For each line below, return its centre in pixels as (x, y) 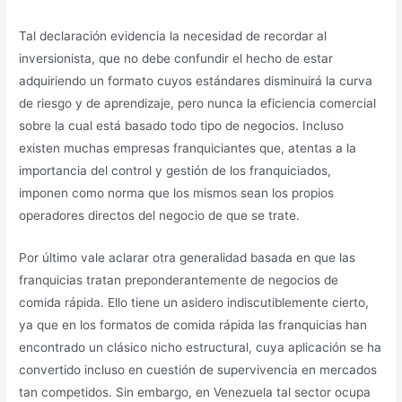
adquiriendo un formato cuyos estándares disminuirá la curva (196, 80)
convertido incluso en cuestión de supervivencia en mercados (198, 369)
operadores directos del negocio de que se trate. (160, 215)
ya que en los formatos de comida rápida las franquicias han (193, 324)
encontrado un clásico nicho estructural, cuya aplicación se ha (201, 347)
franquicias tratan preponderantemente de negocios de (179, 280)
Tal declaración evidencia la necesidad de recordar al (173, 35)
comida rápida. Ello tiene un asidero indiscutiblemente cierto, (194, 302)
